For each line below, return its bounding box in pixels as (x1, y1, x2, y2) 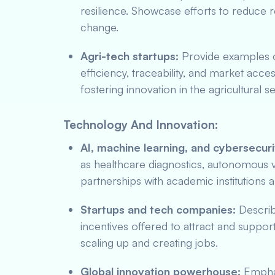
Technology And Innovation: (63, 117, 218, 132)
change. (80, 20, 118, 34)
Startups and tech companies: (80, 203, 236, 216)
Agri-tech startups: (80, 49, 179, 63)
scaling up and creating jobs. (80, 236, 218, 249)
